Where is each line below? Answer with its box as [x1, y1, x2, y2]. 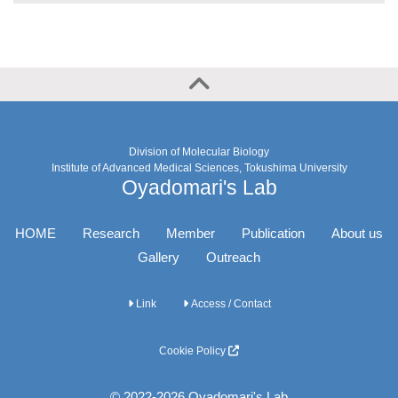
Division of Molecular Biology [129, 146, 269, 158]
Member [166, 226, 215, 241]
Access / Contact [187, 298, 271, 310]
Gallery [138, 250, 179, 265]
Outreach [206, 250, 260, 265]
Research [83, 226, 139, 241]
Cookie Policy [159, 345, 228, 357]
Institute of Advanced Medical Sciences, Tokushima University [51, 162, 347, 174]
